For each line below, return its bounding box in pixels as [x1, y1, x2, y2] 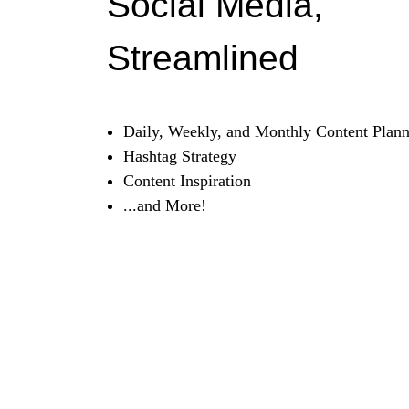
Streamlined [107, 38, 299, 79]
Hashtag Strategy [123, 147, 236, 166]
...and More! [123, 196, 206, 215]
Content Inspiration [123, 172, 251, 191]
